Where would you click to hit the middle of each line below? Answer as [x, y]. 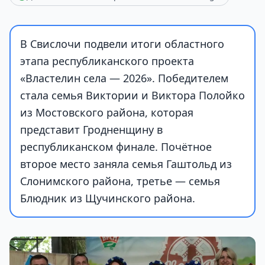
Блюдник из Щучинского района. [108, 198]
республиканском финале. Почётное [116, 147]
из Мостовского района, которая [107, 112]
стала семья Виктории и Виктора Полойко [132, 95]
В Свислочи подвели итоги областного [122, 44]
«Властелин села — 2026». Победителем [124, 78]
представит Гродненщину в [91, 130]
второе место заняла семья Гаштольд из [126, 164]
